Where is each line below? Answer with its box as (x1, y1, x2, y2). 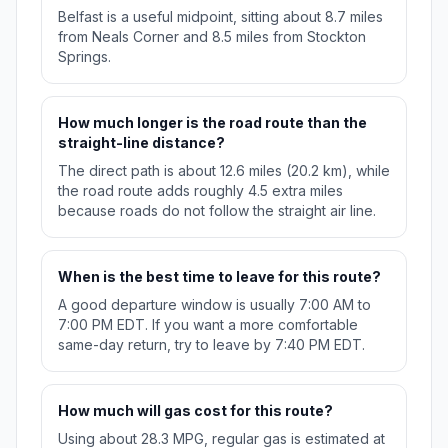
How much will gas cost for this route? (58, 402, 333, 420)
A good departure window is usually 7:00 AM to (58, 296, 371, 314)
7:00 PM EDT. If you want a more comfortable (58, 316, 358, 334)
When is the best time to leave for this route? (58, 268, 381, 286)
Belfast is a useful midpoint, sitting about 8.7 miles (58, 8, 383, 26)
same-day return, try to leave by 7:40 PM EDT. (58, 336, 365, 354)
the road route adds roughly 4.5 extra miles (58, 182, 343, 200)
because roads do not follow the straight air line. (58, 202, 376, 220)
